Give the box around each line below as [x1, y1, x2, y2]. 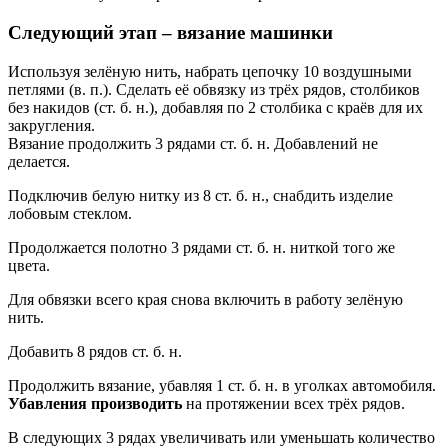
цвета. [8, 256, 50, 274]
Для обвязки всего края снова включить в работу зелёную [8, 290, 403, 308]
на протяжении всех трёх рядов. [182, 394, 405, 412]
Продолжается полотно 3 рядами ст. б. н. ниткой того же [8, 238, 395, 256]
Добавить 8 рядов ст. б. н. [8, 342, 182, 360]
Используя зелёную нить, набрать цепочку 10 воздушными [8, 62, 412, 80]
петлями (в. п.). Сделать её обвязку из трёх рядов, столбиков [8, 80, 420, 98]
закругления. [8, 116, 95, 134]
